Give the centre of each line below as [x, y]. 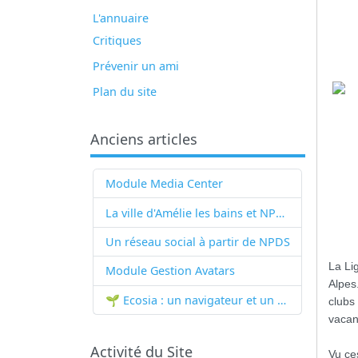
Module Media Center [164, 184]
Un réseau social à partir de [180, 241]
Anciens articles [143, 139]
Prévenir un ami [136, 66]
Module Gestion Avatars [170, 271]
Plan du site [125, 91]
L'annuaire [121, 18]
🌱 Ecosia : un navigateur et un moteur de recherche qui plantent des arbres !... [281, 300]
